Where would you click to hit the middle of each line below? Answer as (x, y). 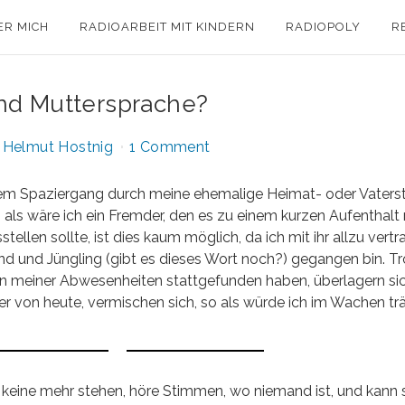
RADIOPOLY (323, 27)
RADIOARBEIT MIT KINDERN (167, 27)
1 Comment (170, 147)
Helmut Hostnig (58, 147)
